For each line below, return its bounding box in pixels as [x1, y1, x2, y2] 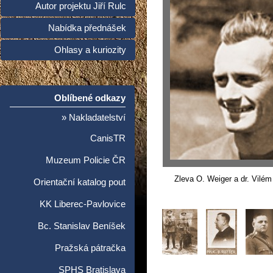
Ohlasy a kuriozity [54, 45, 126, 55]
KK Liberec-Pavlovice [40, 199, 126, 209]
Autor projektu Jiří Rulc [35, 1, 126, 11]
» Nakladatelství [62, 113, 126, 122]
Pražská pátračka [55, 243, 126, 253]
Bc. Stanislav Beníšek [38, 221, 126, 231]
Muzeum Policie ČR [46, 155, 126, 165]
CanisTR [90, 133, 126, 143]
